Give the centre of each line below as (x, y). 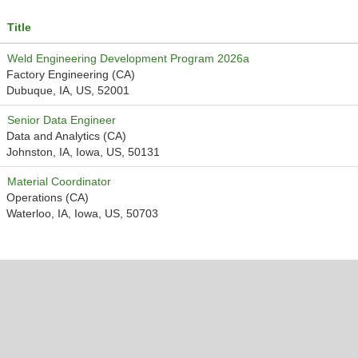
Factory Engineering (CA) (71, 74)
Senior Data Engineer (62, 120)
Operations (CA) (48, 197)
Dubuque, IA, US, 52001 (68, 90)
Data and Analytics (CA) (66, 136)
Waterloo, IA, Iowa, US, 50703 (82, 213)
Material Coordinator (59, 181)
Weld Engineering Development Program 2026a (128, 58)
